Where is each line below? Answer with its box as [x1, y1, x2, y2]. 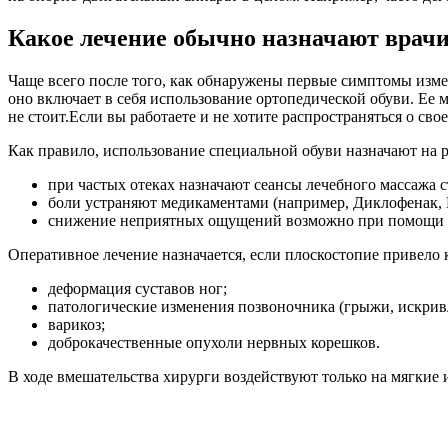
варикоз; [48, 315, 105, 333]
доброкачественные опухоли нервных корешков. [48, 333, 380, 351]
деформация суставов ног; [48, 279, 227, 297]
